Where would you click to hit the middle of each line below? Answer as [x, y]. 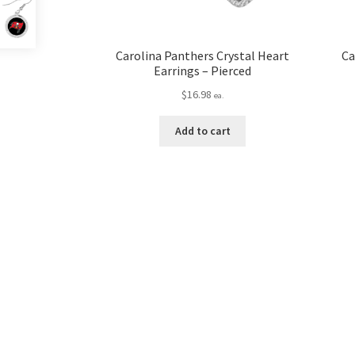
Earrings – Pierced [203, 71]
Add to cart [202, 131]
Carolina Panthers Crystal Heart [203, 56]
